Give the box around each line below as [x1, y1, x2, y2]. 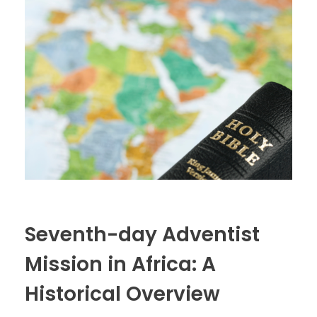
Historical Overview [25, 279, 220, 308]
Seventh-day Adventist [25, 220, 260, 248]
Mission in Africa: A [25, 250, 216, 278]
